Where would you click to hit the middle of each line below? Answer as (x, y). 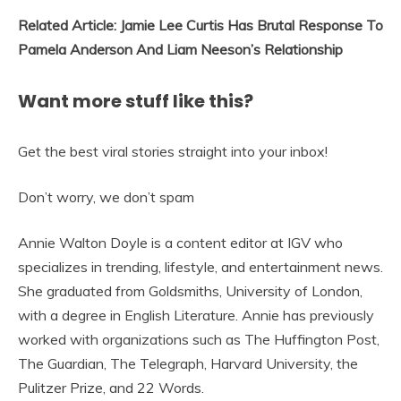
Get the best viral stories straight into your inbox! (173, 152)
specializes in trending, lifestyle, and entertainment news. (200, 267)
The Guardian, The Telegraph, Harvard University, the (188, 364)
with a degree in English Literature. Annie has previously (196, 316)
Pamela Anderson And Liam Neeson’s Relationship (180, 50)
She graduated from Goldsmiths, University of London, (190, 291)
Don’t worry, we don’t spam (106, 197)
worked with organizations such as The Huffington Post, (199, 340)
